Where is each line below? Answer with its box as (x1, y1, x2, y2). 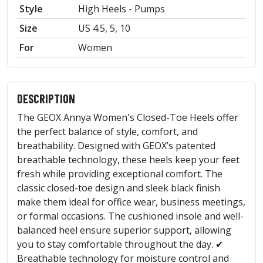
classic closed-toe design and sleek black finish (17, 181, 220, 194)
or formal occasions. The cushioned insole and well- (17, 209, 244, 222)
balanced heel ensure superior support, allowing (17, 223, 231, 237)
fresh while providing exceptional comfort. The (17, 167, 222, 180)
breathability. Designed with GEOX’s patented (17, 139, 215, 152)
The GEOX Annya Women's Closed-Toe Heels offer (17, 110, 238, 124)
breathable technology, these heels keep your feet (17, 153, 240, 166)
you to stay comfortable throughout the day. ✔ (17, 237, 223, 251)
